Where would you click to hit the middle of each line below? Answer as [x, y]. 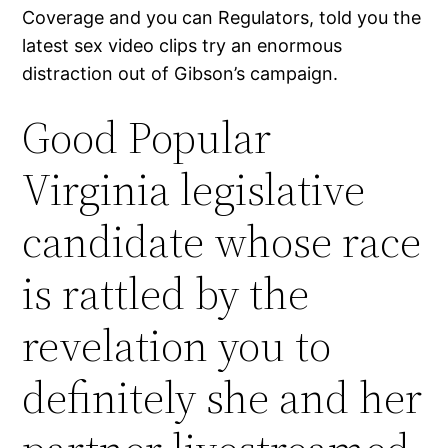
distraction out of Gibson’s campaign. [180, 74]
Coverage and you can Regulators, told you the [222, 18]
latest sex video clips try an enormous [182, 46]
